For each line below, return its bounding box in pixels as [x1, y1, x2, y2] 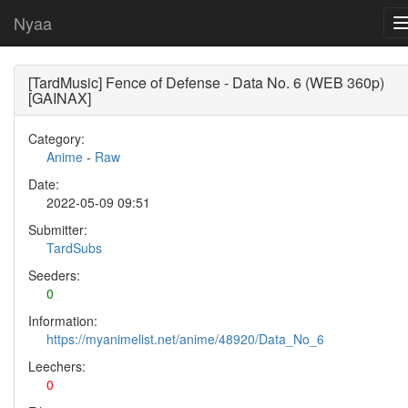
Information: [28, 311, 97, 330]
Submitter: [28, 220, 87, 239]
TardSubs [46, 239, 102, 257]
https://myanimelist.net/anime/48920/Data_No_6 [46, 330, 324, 348]
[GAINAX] [28, 87, 91, 108]
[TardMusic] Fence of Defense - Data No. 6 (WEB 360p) [28, 72, 384, 93]
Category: [28, 129, 85, 148]
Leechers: [28, 357, 86, 375]
